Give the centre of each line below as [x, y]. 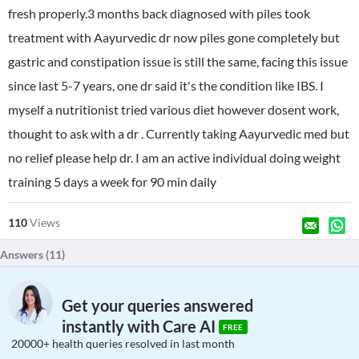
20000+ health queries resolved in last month [123, 343]
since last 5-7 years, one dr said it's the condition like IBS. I [166, 85]
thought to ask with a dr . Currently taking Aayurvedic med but [179, 133]
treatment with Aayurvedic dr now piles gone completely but [174, 37]
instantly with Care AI [140, 327]
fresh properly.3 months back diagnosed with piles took [159, 13]
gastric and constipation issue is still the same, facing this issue [178, 61]
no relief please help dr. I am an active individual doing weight [174, 157]
